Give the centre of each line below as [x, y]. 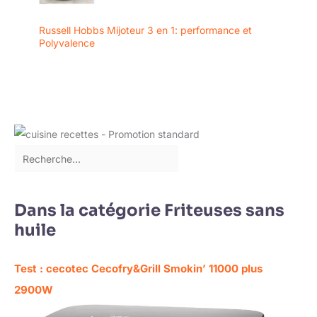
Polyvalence [67, 43]
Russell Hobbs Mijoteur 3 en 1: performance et [145, 30]
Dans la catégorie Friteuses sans [149, 210]
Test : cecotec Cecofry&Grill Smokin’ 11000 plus [138, 269]
